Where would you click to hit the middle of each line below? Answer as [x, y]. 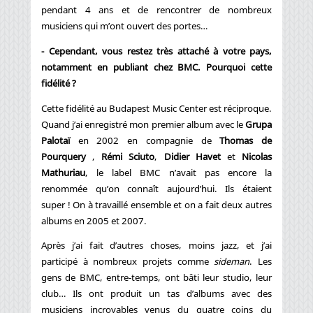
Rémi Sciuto [128, 156]
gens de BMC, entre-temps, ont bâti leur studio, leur [156, 278]
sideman [232, 262]
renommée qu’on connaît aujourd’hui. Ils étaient [156, 188]
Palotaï [56, 140]
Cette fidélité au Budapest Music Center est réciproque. [156, 108]
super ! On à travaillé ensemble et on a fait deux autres [156, 204]
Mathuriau [63, 172]
